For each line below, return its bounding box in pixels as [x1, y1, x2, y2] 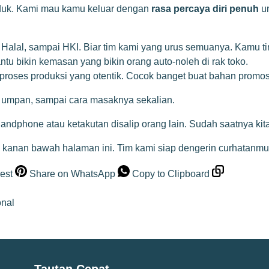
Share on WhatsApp [29, 169, 115, 180]
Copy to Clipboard [132, 169, 210, 180]
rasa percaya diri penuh [151, 4, 259, 14]
